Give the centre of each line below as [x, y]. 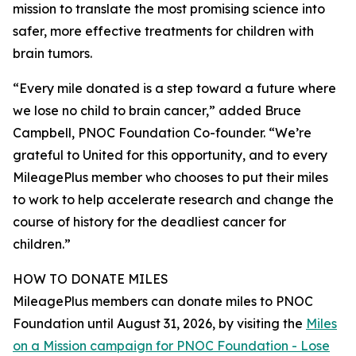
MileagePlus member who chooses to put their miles [170, 178]
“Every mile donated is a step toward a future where [174, 89]
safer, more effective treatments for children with [163, 31]
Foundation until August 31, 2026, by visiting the [159, 324]
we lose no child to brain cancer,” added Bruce [157, 111]
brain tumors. [52, 54]
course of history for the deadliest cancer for [149, 222]
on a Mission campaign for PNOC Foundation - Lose [171, 346]
